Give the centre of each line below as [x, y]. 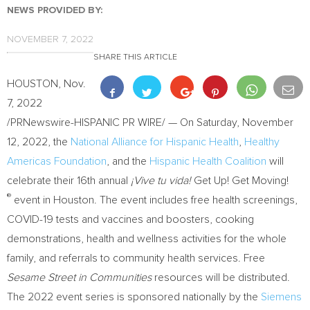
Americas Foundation [57, 161]
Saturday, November [245, 122]
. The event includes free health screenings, [196, 200]
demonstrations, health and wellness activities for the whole [147, 239]
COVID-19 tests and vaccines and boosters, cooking [130, 219]
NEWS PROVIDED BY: [55, 10]
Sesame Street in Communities [79, 277]
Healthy [262, 142]
